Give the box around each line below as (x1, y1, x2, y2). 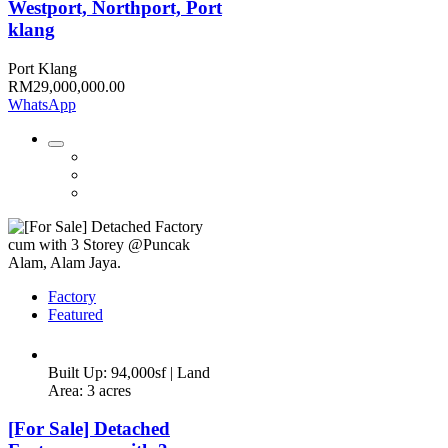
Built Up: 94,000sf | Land (48, 363, 210, 381)
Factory (48, 287, 96, 305)
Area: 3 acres (48, 381, 131, 399)
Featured (48, 305, 103, 323)
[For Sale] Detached (8, 418, 170, 440)
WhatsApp (8, 95, 76, 113)
